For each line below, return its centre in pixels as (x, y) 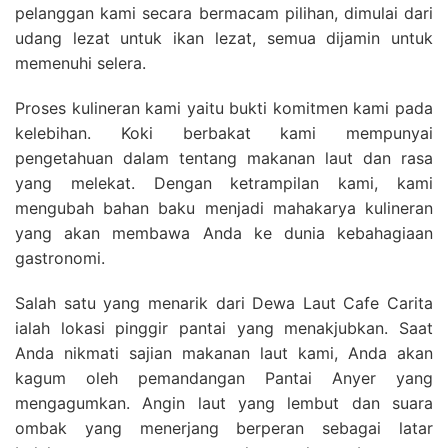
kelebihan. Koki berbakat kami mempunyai (224, 132)
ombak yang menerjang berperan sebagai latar (224, 427)
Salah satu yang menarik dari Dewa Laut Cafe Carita (224, 302)
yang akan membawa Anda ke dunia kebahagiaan (224, 232)
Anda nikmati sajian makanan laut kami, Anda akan (224, 352)
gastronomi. (60, 257)
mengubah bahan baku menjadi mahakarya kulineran (224, 207)
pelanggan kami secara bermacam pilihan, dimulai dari (224, 12)
